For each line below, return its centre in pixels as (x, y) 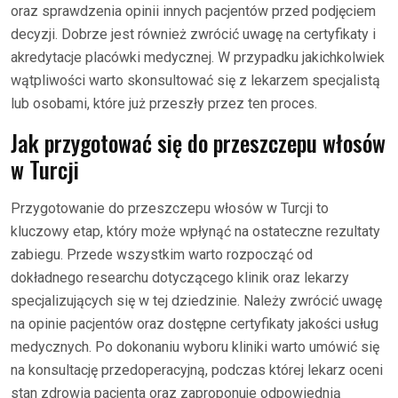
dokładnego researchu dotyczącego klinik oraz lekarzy (180, 278)
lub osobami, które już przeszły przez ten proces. (164, 103)
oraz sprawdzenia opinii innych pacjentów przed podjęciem (193, 11)
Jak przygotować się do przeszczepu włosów (198, 143)
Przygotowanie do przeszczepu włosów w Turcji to (170, 208)
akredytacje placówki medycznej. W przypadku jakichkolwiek (198, 57)
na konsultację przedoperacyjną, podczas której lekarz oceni (197, 370)
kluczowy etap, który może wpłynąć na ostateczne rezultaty (195, 231)
